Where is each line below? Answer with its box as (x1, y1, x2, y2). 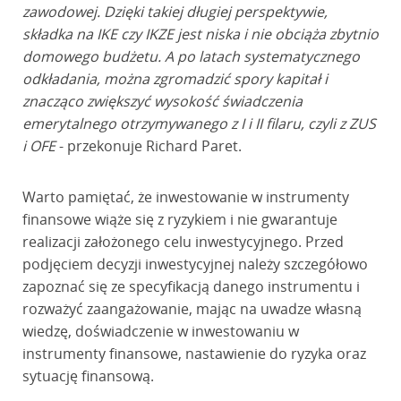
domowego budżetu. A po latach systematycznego (21, 47, 360, 66)
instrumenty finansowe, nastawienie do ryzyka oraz (21, 344, 366, 363)
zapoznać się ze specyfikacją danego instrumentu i (21, 277, 360, 296)
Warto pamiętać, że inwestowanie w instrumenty (21, 187, 349, 207)
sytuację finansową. (21, 366, 154, 386)
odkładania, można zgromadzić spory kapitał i (21, 69, 328, 89)
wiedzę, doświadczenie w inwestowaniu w (21, 321, 299, 341)
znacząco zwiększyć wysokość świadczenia (21, 91, 303, 111)
